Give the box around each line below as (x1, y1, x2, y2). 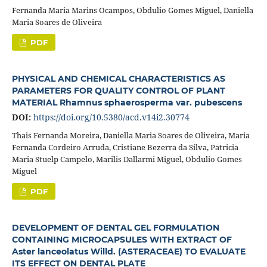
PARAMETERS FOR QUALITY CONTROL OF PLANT (11, 85, 225, 96)
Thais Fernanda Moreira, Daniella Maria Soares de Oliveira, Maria (11, 129, 250, 141)
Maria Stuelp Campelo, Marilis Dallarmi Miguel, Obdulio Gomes (11, 153, 242, 164)
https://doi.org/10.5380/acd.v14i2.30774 (33, 111, 190, 123)
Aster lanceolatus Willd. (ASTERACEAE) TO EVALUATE (11, 246, 246, 257)
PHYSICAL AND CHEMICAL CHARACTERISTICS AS (11, 73, 225, 84)
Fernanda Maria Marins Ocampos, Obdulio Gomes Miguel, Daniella (11, 4, 253, 15)
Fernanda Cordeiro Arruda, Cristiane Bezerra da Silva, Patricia (11, 141, 238, 153)
